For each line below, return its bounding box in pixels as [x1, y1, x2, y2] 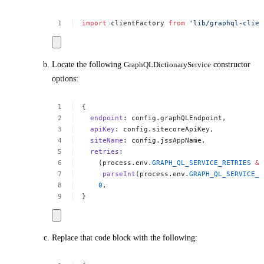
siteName [90, 136, 124, 144]
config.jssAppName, [131, 136, 206, 144]
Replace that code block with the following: [52, 233, 197, 243]
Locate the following [52, 60, 124, 70]
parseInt [103, 169, 136, 178]
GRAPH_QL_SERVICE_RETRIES [152, 158, 252, 167]
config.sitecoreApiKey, [123, 124, 214, 133]
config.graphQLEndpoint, [131, 113, 227, 122]
